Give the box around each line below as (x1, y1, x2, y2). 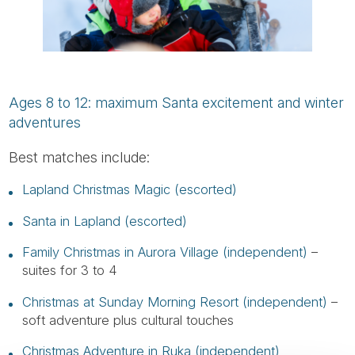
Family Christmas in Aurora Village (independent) (21, 244, 307, 261)
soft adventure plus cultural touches (21, 311, 234, 328)
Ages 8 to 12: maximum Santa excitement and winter (9, 94, 345, 111)
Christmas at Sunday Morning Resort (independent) (21, 293, 327, 310)
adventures (9, 113, 82, 131)
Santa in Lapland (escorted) (21, 212, 187, 229)
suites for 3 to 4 (21, 262, 117, 279)
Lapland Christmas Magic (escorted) (21, 181, 237, 198)
